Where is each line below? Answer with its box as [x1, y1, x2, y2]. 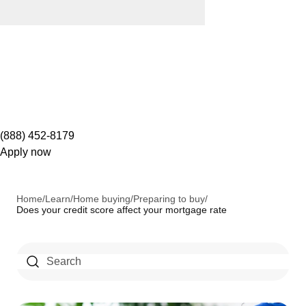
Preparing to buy [133, 193, 205, 204]
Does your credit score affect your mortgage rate [16, 204, 227, 215]
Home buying [73, 193, 130, 204]
